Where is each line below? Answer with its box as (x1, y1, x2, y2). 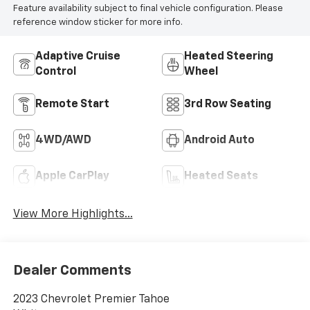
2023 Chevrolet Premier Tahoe (12, 294, 170, 306)
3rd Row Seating (184, 98, 271, 110)
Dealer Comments (12, 264, 131, 278)
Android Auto (184, 134, 255, 146)
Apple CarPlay (35, 170, 109, 182)
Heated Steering (184, 51, 273, 62)
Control (35, 66, 76, 77)
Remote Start (35, 98, 109, 110)
